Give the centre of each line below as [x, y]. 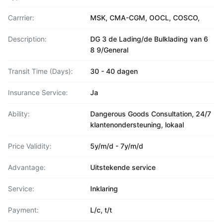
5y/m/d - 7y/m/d [117, 146]
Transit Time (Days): [40, 71]
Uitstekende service [123, 167]
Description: [27, 39]
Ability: [19, 114]
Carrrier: [21, 18]
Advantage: [27, 167]
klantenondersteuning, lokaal [137, 125]
